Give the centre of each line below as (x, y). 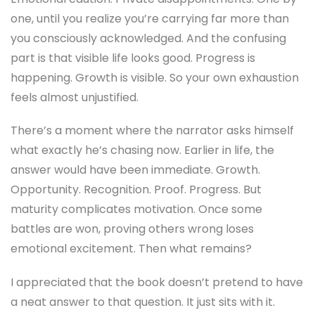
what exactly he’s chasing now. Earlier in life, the (142, 150)
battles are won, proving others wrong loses (132, 229)
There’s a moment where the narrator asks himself (152, 131)
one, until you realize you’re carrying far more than (150, 19)
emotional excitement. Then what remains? (131, 249)
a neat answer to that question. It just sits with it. (143, 302)
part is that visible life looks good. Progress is (133, 58)
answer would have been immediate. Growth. (135, 170)
